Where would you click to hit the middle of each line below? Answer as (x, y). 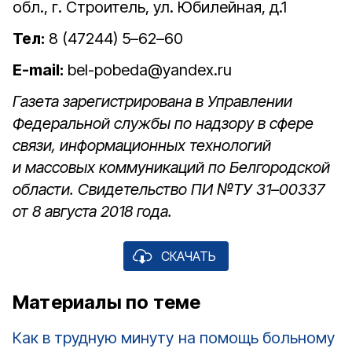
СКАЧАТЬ (189, 256)
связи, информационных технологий (142, 145)
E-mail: (38, 70)
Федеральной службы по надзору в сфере (163, 123)
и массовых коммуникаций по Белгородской (171, 167)
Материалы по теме (107, 302)
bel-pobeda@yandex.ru (148, 70)
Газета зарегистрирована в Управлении (152, 101)
